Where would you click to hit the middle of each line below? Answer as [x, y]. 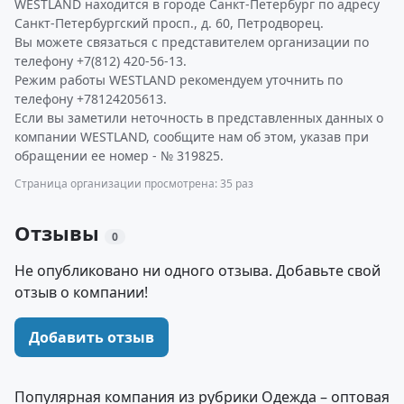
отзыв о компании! [81, 292]
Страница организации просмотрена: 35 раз [134, 184]
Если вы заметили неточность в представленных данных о [199, 118]
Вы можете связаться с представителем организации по [192, 42]
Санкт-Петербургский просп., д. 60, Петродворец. [169, 23]
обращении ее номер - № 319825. [119, 156]
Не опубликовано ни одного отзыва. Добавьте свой [197, 271]
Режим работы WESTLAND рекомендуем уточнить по [179, 80]
